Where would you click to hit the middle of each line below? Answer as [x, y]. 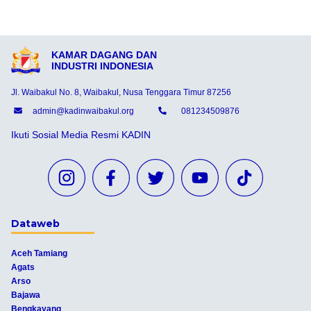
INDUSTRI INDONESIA [102, 66]
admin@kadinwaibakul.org [83, 111]
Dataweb [35, 223]
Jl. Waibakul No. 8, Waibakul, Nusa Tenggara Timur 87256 [121, 92]
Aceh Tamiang [39, 253]
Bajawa [26, 295]
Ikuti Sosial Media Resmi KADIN [81, 134]
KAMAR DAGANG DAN [104, 55]
